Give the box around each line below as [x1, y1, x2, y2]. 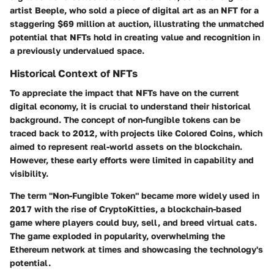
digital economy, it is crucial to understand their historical [10, 101, 251, 112]
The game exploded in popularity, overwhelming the [10, 231, 225, 242]
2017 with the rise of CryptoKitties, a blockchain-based [10, 204, 242, 215]
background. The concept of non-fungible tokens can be [10, 114, 240, 125]
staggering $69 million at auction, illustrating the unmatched [10, 18, 264, 29]
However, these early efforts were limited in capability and [10, 155, 254, 166]
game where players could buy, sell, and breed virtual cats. [10, 217, 257, 228]
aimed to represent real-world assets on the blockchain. [10, 141, 242, 152]
